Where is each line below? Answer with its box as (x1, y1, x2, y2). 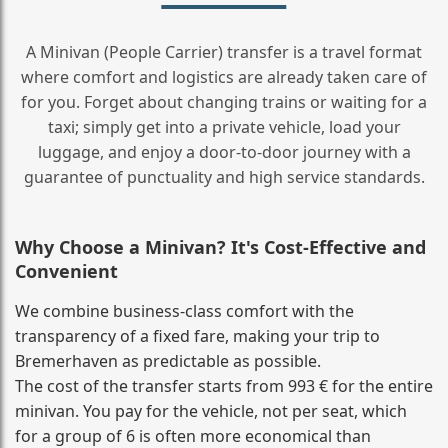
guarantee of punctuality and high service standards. (23, 165, 425, 188)
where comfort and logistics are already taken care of (21, 65, 427, 88)
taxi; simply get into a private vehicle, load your (47, 115, 401, 138)
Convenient (15, 258, 118, 283)
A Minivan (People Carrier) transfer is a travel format (26, 40, 422, 63)
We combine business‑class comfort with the (15, 299, 354, 322)
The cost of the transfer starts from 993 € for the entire (15, 374, 433, 397)
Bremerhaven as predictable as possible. (15, 349, 321, 372)
